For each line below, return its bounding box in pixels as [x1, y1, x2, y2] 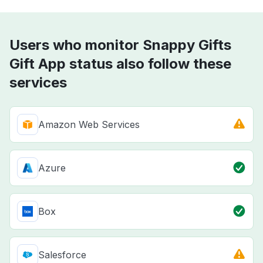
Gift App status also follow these [9, 55, 231, 73]
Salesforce [38, 249, 86, 261]
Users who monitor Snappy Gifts [9, 36, 231, 54]
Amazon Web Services [38, 119, 140, 131]
